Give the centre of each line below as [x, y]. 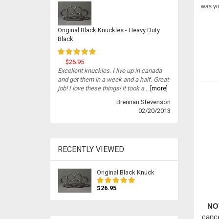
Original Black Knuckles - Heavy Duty [109, 30]
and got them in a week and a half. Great [113, 80]
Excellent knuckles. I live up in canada [110, 71]
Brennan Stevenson [143, 102]
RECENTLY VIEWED [91, 150]
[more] [158, 88]
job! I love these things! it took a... [103, 88]
